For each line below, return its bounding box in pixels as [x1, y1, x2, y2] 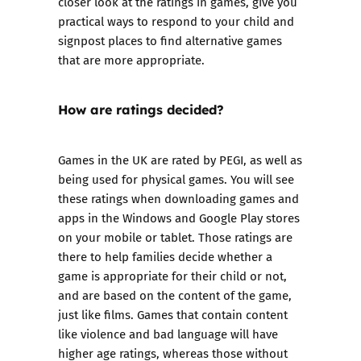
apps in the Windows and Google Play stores [58, 209, 300, 226]
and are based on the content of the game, [58, 286, 292, 304]
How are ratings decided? [58, 100, 224, 118]
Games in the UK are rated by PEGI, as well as [58, 151, 302, 168]
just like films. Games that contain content [58, 305, 288, 323]
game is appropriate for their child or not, [58, 267, 287, 284]
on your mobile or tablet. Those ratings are [58, 228, 293, 246]
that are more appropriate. [58, 51, 205, 68]
